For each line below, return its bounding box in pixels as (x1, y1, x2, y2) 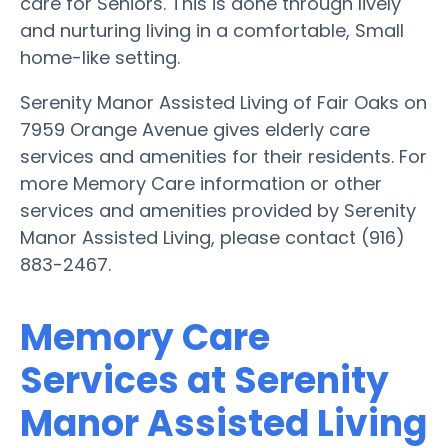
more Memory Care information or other (20, 170, 382, 196)
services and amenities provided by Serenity (20, 197, 416, 223)
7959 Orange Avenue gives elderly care (20, 116, 370, 142)
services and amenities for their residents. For (20, 143, 427, 169)
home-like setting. (20, 44, 180, 70)
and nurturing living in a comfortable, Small (20, 17, 404, 43)
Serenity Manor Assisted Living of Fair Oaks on (20, 89, 427, 115)
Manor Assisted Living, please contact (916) (20, 224, 405, 250)
